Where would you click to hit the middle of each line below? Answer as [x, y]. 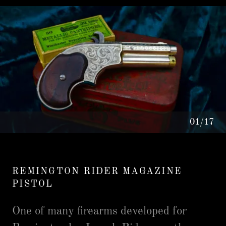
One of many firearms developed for [99, 211]
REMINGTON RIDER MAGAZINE [97, 172]
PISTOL [33, 184]
